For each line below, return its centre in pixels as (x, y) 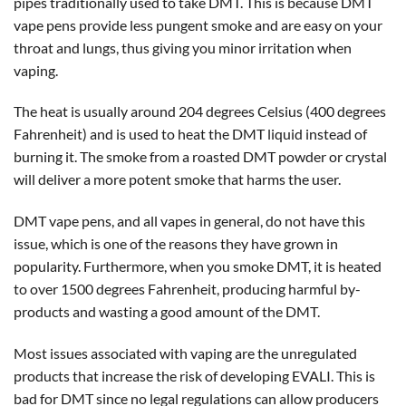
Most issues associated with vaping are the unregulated (185, 353)
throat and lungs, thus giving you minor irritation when (183, 47)
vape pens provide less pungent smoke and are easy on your (198, 24)
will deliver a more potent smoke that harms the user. (177, 179)
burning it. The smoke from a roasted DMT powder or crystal (200, 157)
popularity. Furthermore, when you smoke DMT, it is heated (198, 266)
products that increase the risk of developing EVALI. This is (194, 376)
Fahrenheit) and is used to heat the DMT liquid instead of (190, 134)
